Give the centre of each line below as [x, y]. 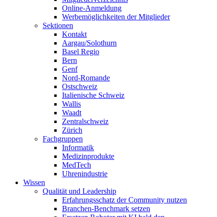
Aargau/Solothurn [89, 43]
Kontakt [74, 34]
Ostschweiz [80, 86]
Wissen [34, 182]
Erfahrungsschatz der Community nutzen [124, 200]
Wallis [71, 104]
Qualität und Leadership [79, 191]
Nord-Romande [86, 77]
